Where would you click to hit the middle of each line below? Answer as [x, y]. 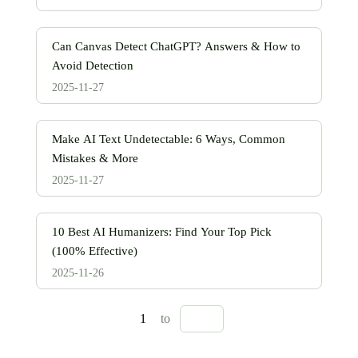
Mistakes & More [95, 158]
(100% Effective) [95, 251]
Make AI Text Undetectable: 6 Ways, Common [169, 139]
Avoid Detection [93, 66]
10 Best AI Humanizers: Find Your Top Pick [162, 232]
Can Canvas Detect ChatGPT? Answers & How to [176, 46]
